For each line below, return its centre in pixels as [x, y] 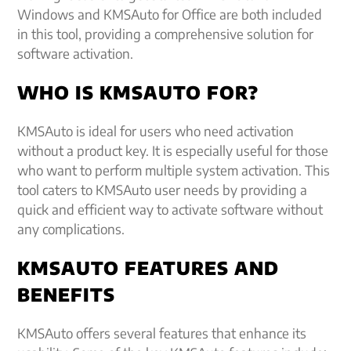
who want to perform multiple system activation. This [174, 170]
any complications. [71, 229]
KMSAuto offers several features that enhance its [162, 333]
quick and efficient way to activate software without [170, 209]
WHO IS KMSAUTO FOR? [138, 92]
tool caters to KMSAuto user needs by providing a [163, 190]
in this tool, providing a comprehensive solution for [166, 34]
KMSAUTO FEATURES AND [148, 268]
